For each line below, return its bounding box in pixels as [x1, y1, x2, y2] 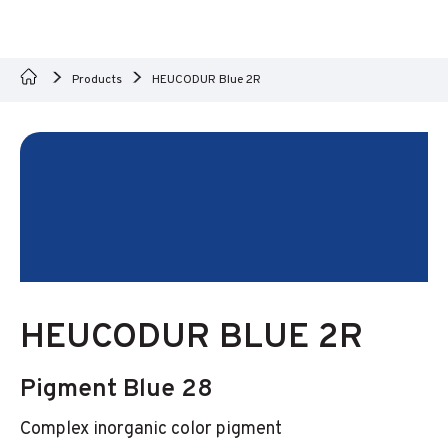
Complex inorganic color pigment [20, 418, 282, 441]
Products [72, 72, 122, 88]
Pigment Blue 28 [20, 374, 213, 406]
